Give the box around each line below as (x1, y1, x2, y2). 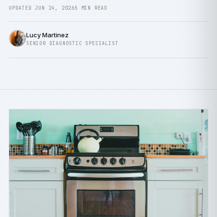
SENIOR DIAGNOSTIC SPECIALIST (26, 40, 119, 46)
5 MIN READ (75, 5, 108, 11)
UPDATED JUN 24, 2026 (9, 5, 75, 11)
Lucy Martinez (26, 31, 69, 39)
